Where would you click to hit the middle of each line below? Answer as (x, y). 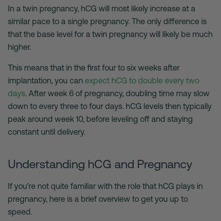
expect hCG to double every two (142, 80)
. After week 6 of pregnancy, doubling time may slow (117, 93)
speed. (20, 211)
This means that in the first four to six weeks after (94, 67)
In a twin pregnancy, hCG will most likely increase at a (102, 8)
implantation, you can (46, 80)
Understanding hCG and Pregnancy (100, 164)
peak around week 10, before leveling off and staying (100, 119)
